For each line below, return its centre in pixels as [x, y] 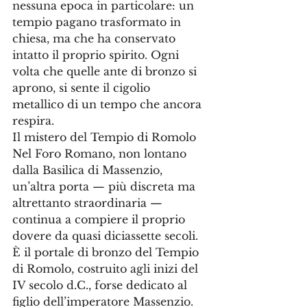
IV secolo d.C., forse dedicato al [101, 285]
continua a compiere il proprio [100, 219]
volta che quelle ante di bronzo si [106, 71]
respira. [33, 121]
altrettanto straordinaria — [89, 203]
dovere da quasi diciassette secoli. [107, 236]
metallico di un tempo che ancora [109, 104]
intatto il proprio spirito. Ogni [97, 55]
